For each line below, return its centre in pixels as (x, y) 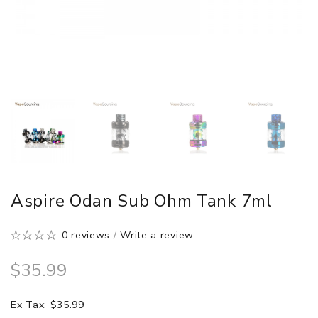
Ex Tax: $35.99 (48, 305)
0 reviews (86, 235)
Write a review (157, 235)
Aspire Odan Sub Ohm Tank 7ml (142, 201)
